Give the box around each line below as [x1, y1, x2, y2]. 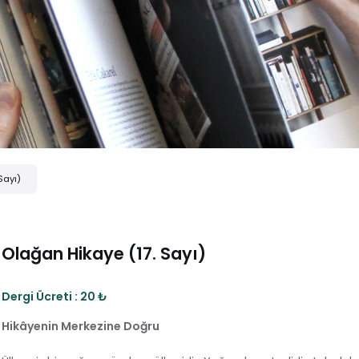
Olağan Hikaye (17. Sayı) [2, 241, 206, 265]
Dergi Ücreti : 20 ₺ [2, 288, 107, 305]
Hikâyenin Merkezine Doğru [2, 317, 159, 334]
